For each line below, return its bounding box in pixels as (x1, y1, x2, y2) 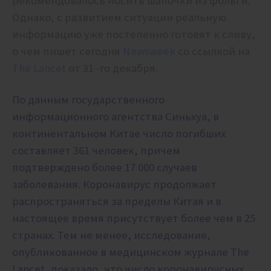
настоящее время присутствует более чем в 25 (12, 211, 255, 226)
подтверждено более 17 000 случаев (12, 160, 197, 175)
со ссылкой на (175, 44, 250, 59)
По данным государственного (12, 93, 165, 107)
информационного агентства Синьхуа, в (12, 109, 219, 124)
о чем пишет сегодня (12, 44, 123, 59)
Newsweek (123, 44, 175, 59)
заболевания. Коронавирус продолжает (12, 177, 217, 192)
